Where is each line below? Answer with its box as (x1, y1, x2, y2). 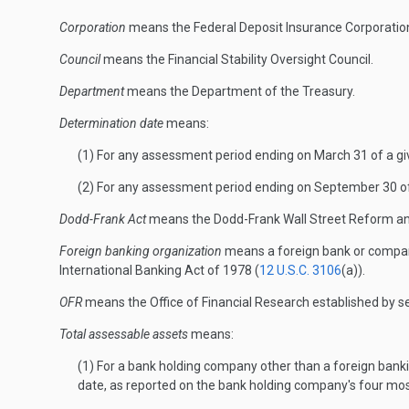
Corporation (59, 20, 126, 35)
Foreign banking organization (59, 244, 222, 258)
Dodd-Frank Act (59, 212, 146, 226)
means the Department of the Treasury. (124, 84, 355, 99)
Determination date (59, 116, 163, 131)
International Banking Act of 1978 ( (59, 263, 259, 278)
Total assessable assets (59, 327, 188, 341)
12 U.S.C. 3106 (259, 263, 341, 278)
